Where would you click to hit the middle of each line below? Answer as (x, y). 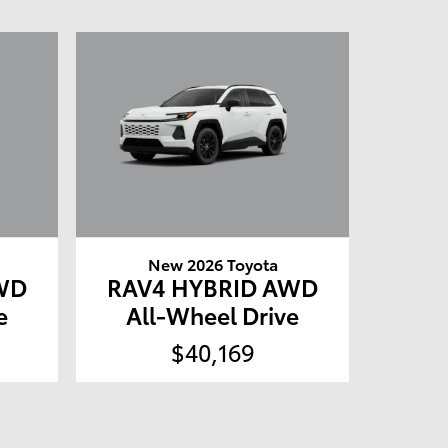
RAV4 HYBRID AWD (213, 286)
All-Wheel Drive (213, 314)
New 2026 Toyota (212, 263)
